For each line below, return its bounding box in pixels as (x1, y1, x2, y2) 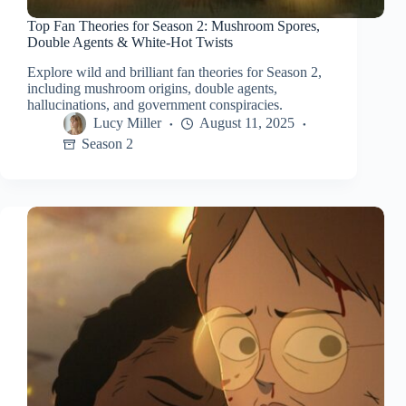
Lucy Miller (93, 115, 161, 131)
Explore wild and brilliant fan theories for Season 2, (27, 64, 322, 81)
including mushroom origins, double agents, (27, 81, 277, 97)
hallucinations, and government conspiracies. (27, 97, 283, 113)
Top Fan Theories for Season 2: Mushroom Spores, (27, 18, 320, 34)
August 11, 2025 (199, 115, 295, 131)
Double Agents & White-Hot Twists (27, 34, 233, 51)
